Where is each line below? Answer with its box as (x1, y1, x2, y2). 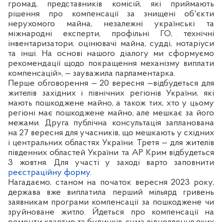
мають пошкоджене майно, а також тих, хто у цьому (8, 98, 214, 108)
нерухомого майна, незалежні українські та (8, 19, 214, 29)
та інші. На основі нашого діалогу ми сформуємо (8, 49, 214, 58)
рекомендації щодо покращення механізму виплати (8, 58, 214, 68)
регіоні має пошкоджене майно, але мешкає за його (8, 108, 214, 118)
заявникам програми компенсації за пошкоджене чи (8, 197, 214, 207)
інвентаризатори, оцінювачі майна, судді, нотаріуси (8, 39, 214, 49)
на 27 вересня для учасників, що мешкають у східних (8, 128, 214, 138)
